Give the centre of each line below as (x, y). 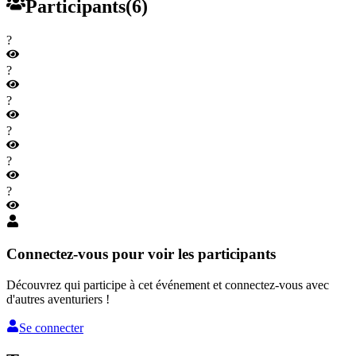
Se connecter (51, 327)
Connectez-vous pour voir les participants (141, 253)
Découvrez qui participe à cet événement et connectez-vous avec (168, 284)
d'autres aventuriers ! (58, 299)
